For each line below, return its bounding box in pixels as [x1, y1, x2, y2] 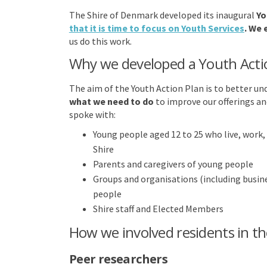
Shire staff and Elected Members [92, 203, 223, 215]
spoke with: [69, 108, 116, 121]
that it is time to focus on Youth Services [69, 21, 244, 34]
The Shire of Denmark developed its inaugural [69, 8, 256, 21]
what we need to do [69, 95, 154, 108]
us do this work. [69, 35, 132, 47]
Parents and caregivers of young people [92, 158, 253, 170]
